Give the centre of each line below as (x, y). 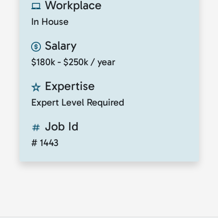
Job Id (62, 126)
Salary (61, 45)
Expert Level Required (78, 102)
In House (50, 21)
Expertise (70, 86)
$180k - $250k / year (73, 62)
